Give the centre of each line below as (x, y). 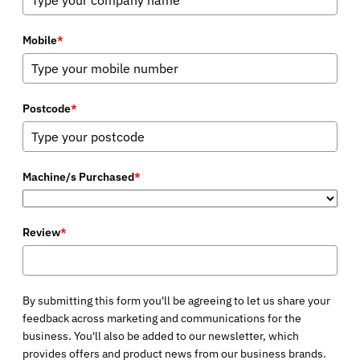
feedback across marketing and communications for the (162, 318)
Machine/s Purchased (78, 176)
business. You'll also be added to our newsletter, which (161, 335)
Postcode (47, 108)
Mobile (40, 40)
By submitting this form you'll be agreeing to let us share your (176, 300)
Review (41, 232)
